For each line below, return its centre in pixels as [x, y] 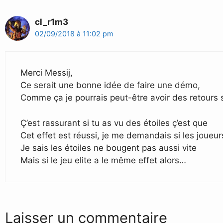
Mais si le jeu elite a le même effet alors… [103, 160]
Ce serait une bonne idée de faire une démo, [110, 85]
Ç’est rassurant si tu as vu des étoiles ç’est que [114, 123]
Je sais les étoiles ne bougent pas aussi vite [109, 148]
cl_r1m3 [52, 22]
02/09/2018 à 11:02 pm [74, 33]
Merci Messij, [47, 73]
